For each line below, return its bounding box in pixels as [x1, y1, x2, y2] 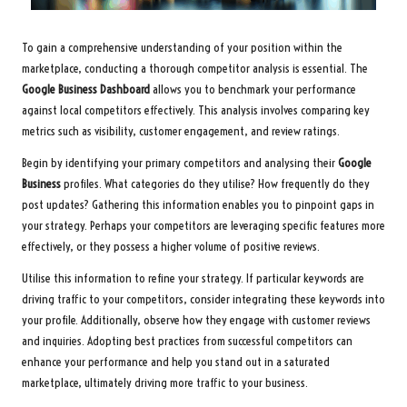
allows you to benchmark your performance [150, 82, 356, 98]
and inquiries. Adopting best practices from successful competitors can [22, 333, 352, 350]
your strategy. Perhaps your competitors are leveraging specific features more [22, 218, 385, 234]
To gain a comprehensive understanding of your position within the [22, 40, 342, 56]
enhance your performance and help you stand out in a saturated [22, 354, 330, 371]
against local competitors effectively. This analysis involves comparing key [22, 103, 370, 119]
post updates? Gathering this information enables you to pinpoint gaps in [22, 197, 374, 213]
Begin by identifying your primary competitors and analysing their [22, 155, 338, 172]
